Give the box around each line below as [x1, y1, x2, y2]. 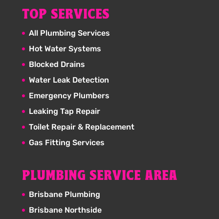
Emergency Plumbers [28, 91, 109, 100]
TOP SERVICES [22, 7, 109, 22]
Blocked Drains [28, 60, 85, 69]
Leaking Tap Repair [28, 107, 100, 116]
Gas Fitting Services [28, 138, 105, 147]
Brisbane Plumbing [28, 190, 100, 199]
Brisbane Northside [28, 205, 102, 215]
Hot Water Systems [28, 44, 101, 53]
